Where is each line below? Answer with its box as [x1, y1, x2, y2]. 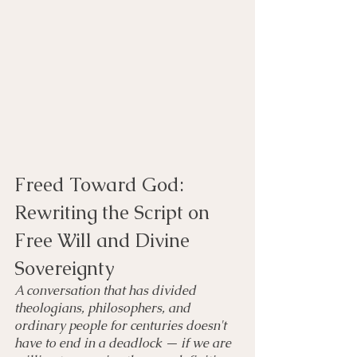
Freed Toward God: [14, 172, 189, 197]
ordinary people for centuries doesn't [14, 317, 229, 334]
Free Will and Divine [14, 228, 194, 253]
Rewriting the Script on [14, 200, 214, 225]
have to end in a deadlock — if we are [14, 335, 234, 351]
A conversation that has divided [14, 282, 199, 299]
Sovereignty [14, 256, 115, 280]
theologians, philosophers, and [14, 300, 194, 316]
